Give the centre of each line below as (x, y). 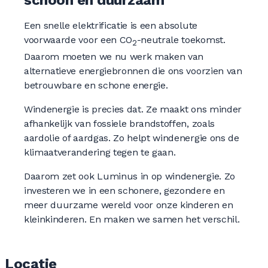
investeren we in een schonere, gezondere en (124, 191)
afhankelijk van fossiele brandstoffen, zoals (119, 124)
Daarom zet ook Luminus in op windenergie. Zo (130, 176)
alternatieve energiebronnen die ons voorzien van (133, 71)
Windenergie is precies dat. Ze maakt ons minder (133, 109)
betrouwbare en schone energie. (96, 86)
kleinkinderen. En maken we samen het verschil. (132, 220)
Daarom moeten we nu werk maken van (114, 57)
